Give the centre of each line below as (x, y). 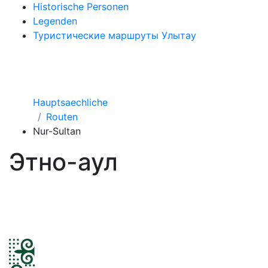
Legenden (55, 21)
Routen (62, 117)
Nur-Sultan (57, 131)
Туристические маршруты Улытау (115, 35)
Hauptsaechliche (70, 102)
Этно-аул (63, 162)
